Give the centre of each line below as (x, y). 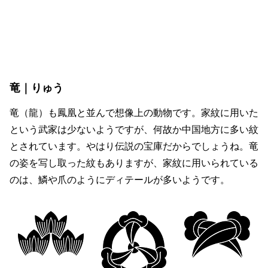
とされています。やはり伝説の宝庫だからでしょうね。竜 (134, 146)
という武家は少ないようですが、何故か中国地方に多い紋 (134, 130)
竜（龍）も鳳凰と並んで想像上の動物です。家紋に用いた (134, 113)
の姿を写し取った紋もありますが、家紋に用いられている (134, 163)
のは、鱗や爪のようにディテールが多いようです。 (120, 180)
